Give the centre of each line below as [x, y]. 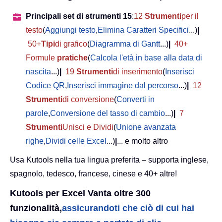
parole [37, 113]
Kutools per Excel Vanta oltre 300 [80, 194]
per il [190, 16]
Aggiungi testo [70, 30]
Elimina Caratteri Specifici [143, 30]
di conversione [88, 100]
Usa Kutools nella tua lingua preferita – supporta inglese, [109, 160]
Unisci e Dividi [88, 127]
